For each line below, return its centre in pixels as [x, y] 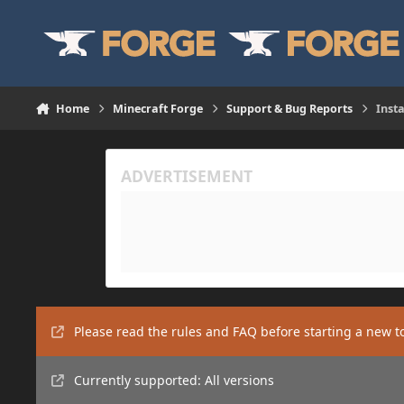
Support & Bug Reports [290, 108]
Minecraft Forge [158, 108]
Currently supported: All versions [174, 381]
